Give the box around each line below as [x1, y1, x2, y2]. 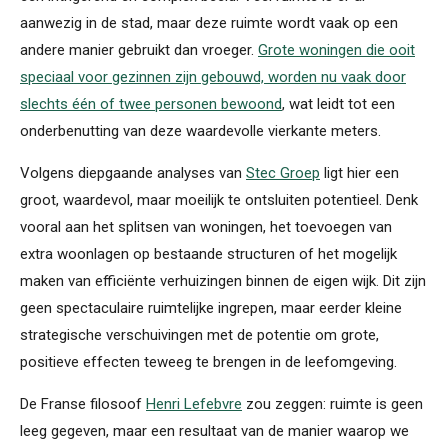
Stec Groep [246, 163, 320, 182]
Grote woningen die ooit [258, 40, 415, 59]
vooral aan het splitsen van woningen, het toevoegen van [20, 217, 392, 236]
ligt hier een [320, 163, 399, 182]
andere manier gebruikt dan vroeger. [20, 40, 258, 59]
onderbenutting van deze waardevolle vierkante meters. [20, 121, 381, 140]
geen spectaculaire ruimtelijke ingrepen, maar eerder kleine [20, 298, 402, 317]
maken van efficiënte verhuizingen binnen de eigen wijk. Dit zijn [20, 271, 426, 290]
